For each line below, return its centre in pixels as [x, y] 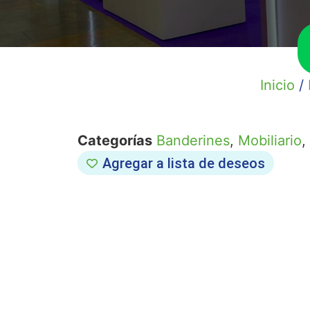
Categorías [115, 140]
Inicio [277, 85]
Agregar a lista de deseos [184, 163]
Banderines [193, 140]
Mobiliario [270, 140]
